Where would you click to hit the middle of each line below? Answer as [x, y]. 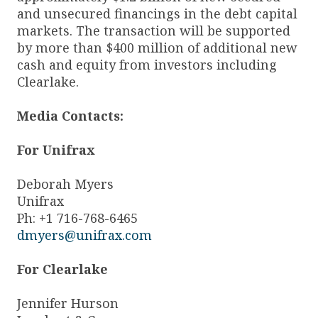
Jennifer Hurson [68, 303]
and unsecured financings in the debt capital [157, 13]
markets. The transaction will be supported [154, 30]
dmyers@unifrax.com [84, 235]
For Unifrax [56, 149]
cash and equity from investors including [147, 64]
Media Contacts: [70, 115]
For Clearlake [62, 269]
